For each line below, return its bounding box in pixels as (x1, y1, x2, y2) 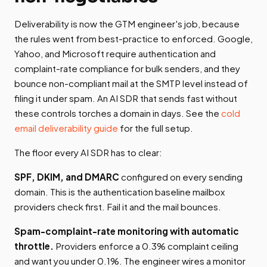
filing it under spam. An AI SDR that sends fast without (14, 92, 237, 104)
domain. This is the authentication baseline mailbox (14, 186, 225, 198)
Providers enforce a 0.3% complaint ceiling (54, 240, 238, 252)
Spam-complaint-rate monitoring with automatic (14, 225, 239, 237)
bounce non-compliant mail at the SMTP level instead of (14, 77, 248, 89)
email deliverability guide (14, 122, 118, 134)
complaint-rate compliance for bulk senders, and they (14, 63, 240, 74)
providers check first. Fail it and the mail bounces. (14, 201, 221, 213)
